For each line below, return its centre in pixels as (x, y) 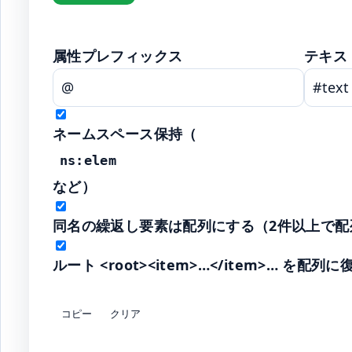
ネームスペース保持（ (125, 134)
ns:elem (88, 161)
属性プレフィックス (118, 56)
